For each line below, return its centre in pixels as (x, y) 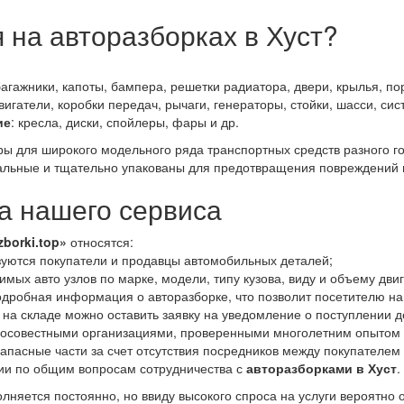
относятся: (100, 242)
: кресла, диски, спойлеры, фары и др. (125, 122)
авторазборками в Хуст (321, 368)
